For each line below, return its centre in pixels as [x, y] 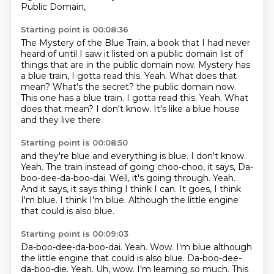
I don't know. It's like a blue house [168, 109]
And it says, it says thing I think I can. [100, 189]
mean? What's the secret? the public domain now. [128, 87]
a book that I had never [200, 43]
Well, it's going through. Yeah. [172, 178]
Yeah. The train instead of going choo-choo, [114, 167]
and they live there [61, 120]
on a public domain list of [190, 54]
